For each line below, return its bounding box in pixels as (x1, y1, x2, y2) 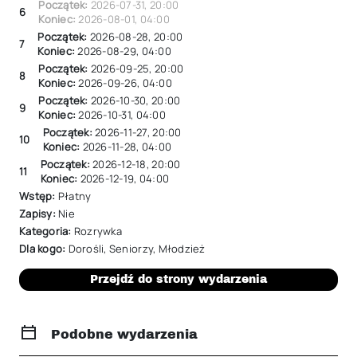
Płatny (57, 189, 92, 203)
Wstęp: (19, 189, 56, 203)
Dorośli (68, 241, 104, 256)
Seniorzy (108, 241, 154, 256)
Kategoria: (19, 224, 74, 238)
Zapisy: (19, 206, 59, 221)
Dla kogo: (19, 241, 69, 256)
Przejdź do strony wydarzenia (90, 273, 267, 285)
